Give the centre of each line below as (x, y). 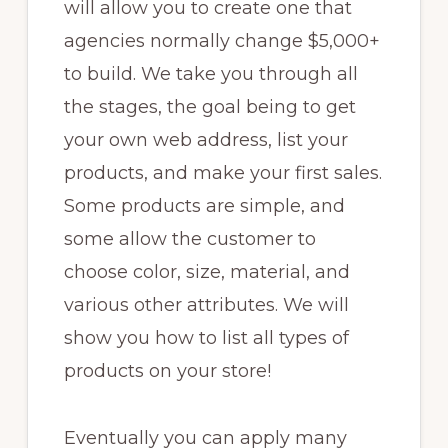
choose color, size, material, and (206, 272)
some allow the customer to (189, 239)
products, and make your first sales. (222, 173)
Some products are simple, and (204, 206)
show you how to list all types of (206, 338)
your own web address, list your (205, 140)
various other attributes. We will (206, 305)
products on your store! (167, 371)
